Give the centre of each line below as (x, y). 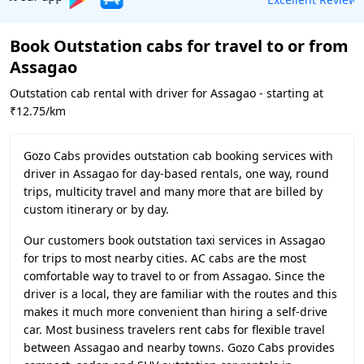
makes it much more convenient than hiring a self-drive (175, 312)
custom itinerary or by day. (96, 209)
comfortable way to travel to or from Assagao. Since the (174, 276)
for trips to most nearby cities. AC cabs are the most (165, 258)
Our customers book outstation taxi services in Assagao (174, 240)
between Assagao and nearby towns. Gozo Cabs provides (179, 347)
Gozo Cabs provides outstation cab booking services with (178, 156)
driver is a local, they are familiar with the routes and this (180, 294)
